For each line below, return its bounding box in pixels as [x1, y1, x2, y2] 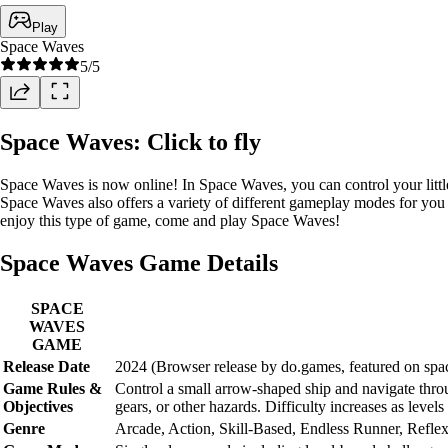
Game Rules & [3, 379, 102, 397]
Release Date [3, 357, 90, 375]
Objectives [3, 397, 73, 415]
